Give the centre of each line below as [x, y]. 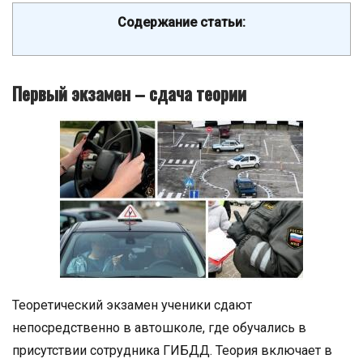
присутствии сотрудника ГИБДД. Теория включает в [172, 351]
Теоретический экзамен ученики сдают [132, 305]
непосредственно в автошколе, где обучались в [159, 328]
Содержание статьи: [181, 23]
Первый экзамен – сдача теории [129, 94]
